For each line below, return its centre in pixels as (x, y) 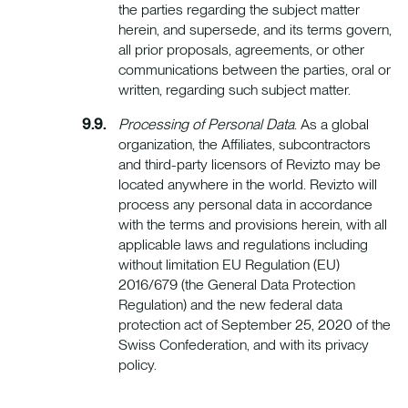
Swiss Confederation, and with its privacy (244, 345)
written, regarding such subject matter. (235, 90)
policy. (138, 365)
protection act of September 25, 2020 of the (255, 325)
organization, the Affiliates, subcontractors (245, 145)
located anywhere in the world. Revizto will (248, 185)
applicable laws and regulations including (243, 245)
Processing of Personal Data (206, 125)
